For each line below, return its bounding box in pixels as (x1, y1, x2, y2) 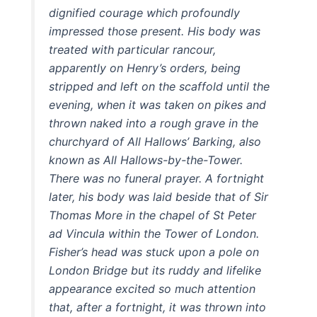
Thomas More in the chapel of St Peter (49, 207, 257, 222)
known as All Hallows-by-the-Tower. (49, 152, 243, 167)
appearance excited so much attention (49, 281, 256, 296)
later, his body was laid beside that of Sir (49, 189, 269, 204)
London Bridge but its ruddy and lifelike (49, 263, 262, 277)
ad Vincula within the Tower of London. (49, 226, 260, 241)
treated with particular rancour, (49, 42, 217, 57)
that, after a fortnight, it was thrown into (49, 299, 267, 314)
